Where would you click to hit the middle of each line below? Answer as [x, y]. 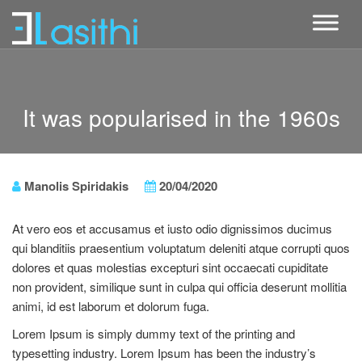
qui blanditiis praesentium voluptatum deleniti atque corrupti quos [181, 248]
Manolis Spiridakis [75, 186]
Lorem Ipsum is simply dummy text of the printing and [154, 333]
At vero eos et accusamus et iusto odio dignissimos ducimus [172, 228]
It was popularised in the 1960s [181, 117]
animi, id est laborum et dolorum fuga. [111, 306]
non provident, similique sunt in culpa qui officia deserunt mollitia [179, 286]
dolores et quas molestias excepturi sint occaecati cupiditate [170, 267]
